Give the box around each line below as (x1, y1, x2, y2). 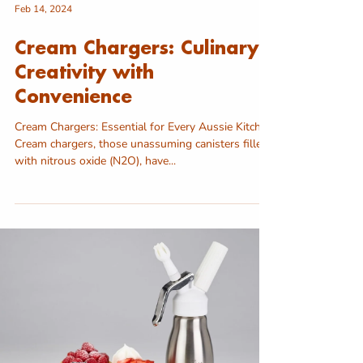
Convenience (15, 88, 132, 109)
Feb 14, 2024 (15, 2, 72, 16)
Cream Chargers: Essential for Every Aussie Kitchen (15, 119, 273, 135)
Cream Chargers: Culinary (15, 40, 258, 60)
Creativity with (15, 64, 154, 84)
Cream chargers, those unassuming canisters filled (15, 136, 268, 152)
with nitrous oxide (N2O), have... (15, 153, 176, 169)
